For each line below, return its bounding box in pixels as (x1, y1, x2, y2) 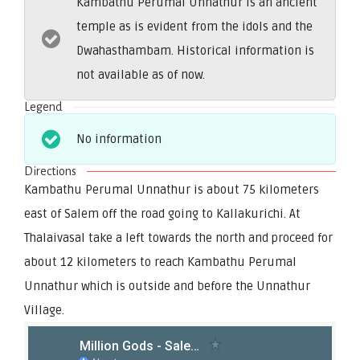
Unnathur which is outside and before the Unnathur (24, 278, 310, 293)
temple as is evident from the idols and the (76, 18, 313, 34)
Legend (24, 100, 63, 113)
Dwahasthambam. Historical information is (76, 43, 314, 58)
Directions (24, 164, 77, 178)
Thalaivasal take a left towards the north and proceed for (24, 230, 333, 245)
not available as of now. (76, 67, 205, 82)
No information (76, 131, 162, 146)
